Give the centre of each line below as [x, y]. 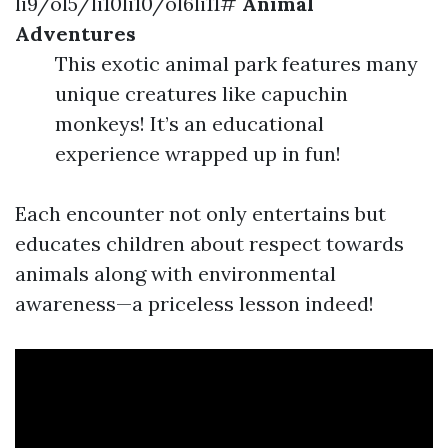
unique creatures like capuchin [201, 93]
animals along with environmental [175, 273]
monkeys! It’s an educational [189, 123]
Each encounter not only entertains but [200, 213]
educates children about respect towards [209, 243]
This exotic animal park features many [236, 63]
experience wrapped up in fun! [198, 153]
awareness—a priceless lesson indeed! [194, 303]
